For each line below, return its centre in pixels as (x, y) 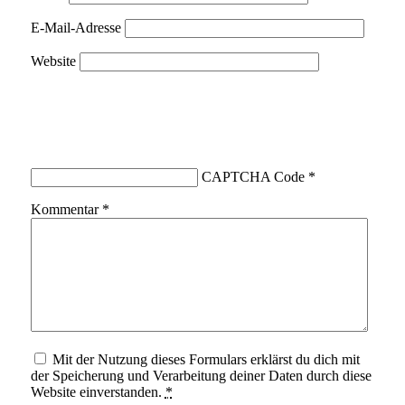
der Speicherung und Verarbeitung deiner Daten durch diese (201, 376)
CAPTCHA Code (253, 177)
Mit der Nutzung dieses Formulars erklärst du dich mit (206, 360)
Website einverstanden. (98, 392)
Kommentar (66, 210)
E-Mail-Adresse (75, 28)
